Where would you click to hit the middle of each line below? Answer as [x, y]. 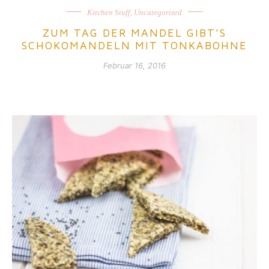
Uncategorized [158, 12]
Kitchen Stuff [109, 12]
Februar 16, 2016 [134, 65]
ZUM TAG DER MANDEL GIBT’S [134, 32]
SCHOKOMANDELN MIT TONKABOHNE [134, 45]
